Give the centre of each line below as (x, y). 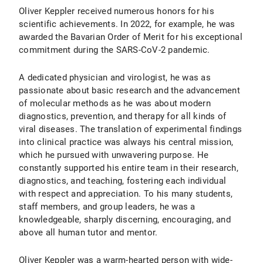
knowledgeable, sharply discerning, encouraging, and (125, 220)
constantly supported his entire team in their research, (129, 168)
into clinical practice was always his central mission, (126, 142)
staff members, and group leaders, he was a (107, 207)
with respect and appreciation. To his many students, (126, 194)
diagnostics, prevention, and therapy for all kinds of (123, 116)
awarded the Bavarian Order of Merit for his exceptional (131, 37)
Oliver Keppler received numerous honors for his (117, 11)
